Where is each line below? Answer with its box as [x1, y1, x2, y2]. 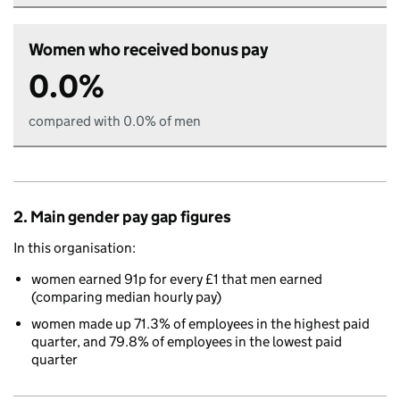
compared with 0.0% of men [29, 112, 201, 129]
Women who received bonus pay [29, 39, 268, 60]
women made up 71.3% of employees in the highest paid [31, 315, 370, 332]
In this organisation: [13, 239, 136, 256]
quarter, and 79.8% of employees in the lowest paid [31, 333, 342, 350]
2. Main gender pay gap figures [13, 207, 231, 227]
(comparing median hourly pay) [31, 288, 221, 305]
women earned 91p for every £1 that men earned [31, 271, 322, 287]
